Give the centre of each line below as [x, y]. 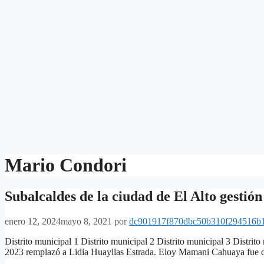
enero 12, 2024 [33, 222]
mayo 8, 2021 [86, 222]
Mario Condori [66, 165]
